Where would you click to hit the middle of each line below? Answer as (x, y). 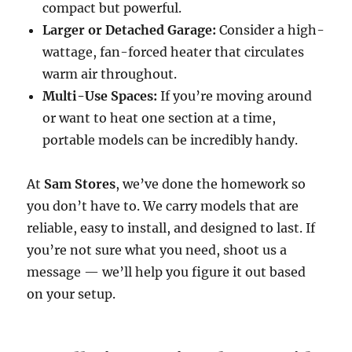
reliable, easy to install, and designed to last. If (171, 228)
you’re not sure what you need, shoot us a (157, 250)
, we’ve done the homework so (211, 184)
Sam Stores (80, 184)
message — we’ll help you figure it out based (167, 272)
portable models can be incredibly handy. (170, 140)
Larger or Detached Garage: (130, 30)
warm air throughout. (110, 74)
